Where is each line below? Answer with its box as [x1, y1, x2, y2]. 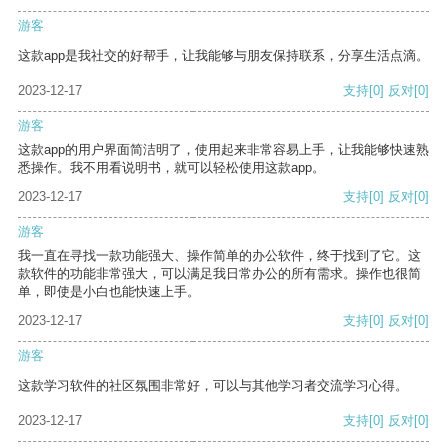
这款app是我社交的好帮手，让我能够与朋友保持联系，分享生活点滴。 [18, 48, 429, 64]
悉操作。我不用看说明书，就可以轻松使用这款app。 [18, 160, 325, 176]
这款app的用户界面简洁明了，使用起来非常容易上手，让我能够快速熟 [18, 142, 429, 158]
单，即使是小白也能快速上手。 [18, 284, 200, 300]
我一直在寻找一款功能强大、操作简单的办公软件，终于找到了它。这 [18, 248, 421, 264]
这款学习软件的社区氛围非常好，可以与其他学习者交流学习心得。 [18, 378, 408, 394]
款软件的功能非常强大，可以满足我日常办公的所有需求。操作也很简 [18, 266, 421, 282]
